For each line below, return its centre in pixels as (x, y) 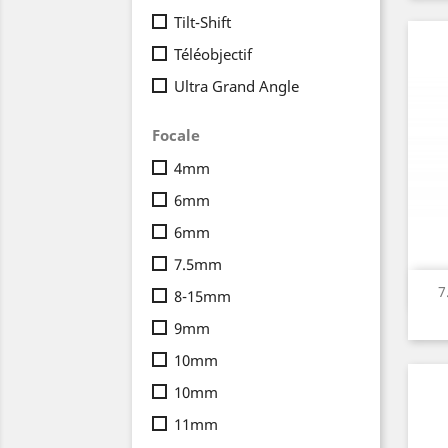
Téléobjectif (213, 54)
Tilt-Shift (202, 22)
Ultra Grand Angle (236, 86)
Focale (176, 135)
